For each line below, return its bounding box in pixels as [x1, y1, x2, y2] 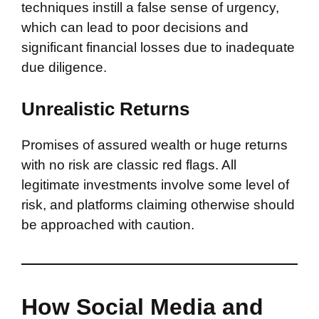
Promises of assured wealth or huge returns [21, 137, 288, 152]
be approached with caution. [21, 217, 194, 232]
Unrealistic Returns [21, 98, 189, 120]
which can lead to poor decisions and [21, 19, 249, 35]
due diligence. [21, 59, 107, 75]
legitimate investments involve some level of [21, 177, 289, 192]
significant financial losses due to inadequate [21, 39, 295, 55]
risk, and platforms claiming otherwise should [21, 197, 295, 212]
